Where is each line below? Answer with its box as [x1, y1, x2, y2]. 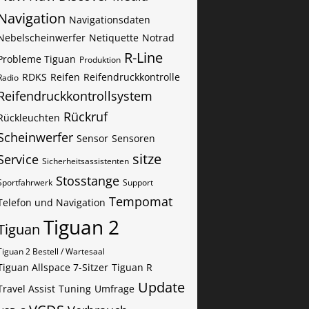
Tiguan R [112, 261, 152, 274]
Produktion [79, 54, 121, 66]
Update [138, 278, 185, 297]
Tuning [59, 282, 91, 295]
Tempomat [109, 193, 172, 210]
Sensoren [112, 132, 155, 145]
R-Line [124, 48, 163, 67]
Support [123, 177, 153, 188]
